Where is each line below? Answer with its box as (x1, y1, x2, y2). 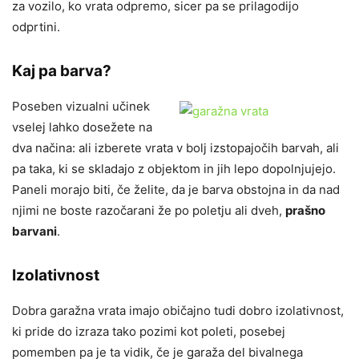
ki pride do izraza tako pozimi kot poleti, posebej (12, 323, 285, 339)
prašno (285, 202, 325, 218)
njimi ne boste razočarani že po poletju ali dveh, (12, 202, 285, 218)
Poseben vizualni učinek (12, 98, 150, 114)
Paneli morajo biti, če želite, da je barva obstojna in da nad (12, 181, 340, 197)
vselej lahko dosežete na (12, 119, 152, 135)
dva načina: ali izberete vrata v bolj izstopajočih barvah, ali (12, 139, 339, 155)
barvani (12, 223, 57, 239)
